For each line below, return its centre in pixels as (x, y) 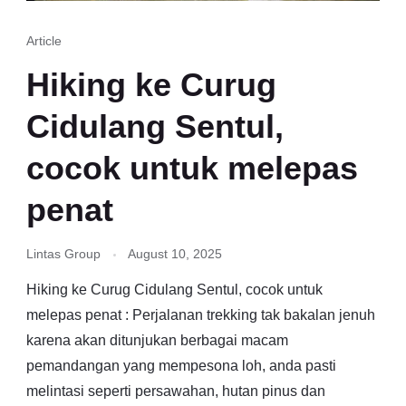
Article (44, 40)
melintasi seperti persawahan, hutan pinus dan (176, 391)
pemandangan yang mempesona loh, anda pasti (181, 365)
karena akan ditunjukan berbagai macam (157, 340)
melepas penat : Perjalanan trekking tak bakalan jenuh (201, 314)
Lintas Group (63, 253)
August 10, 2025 (175, 253)
